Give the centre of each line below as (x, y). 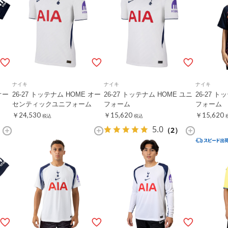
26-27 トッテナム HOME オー (56, 94)
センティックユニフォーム (52, 104)
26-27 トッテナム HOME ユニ (148, 94)
